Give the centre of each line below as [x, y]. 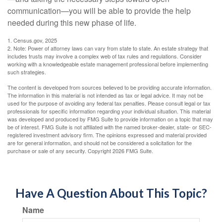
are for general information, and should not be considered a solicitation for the [100, 143]
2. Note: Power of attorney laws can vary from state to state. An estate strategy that [108, 48]
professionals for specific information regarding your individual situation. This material [109, 111]
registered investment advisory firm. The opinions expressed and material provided [107, 135]
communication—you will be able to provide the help [99, 11]
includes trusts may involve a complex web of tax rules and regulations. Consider [105, 56]
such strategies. [27, 72]
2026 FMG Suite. [133, 151]
